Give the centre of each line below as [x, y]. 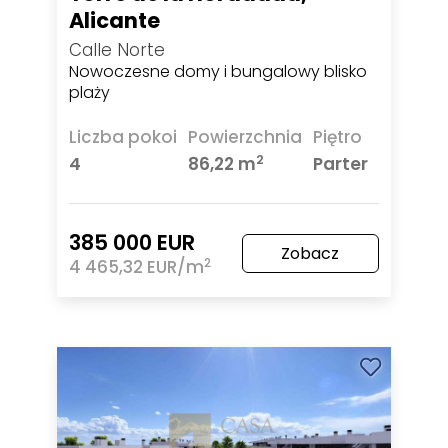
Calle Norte [117, 50]
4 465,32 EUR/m [137, 267]
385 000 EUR [132, 243]
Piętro [337, 137]
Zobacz [310, 254]
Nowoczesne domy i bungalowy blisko [218, 72]
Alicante [115, 21]
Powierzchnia [245, 137]
